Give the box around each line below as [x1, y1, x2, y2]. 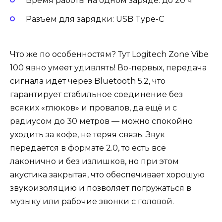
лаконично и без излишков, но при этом [10, 156, 179, 166]
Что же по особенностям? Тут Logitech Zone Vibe [10, 49, 209, 59]
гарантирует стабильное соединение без [10, 89, 183, 99]
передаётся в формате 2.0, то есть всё [10, 143, 166, 153]
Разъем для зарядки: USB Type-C [26, 14, 164, 24]
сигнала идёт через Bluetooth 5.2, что [10, 76, 166, 86]
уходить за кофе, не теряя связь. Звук [10, 129, 165, 139]
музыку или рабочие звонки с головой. [10, 196, 174, 206]
